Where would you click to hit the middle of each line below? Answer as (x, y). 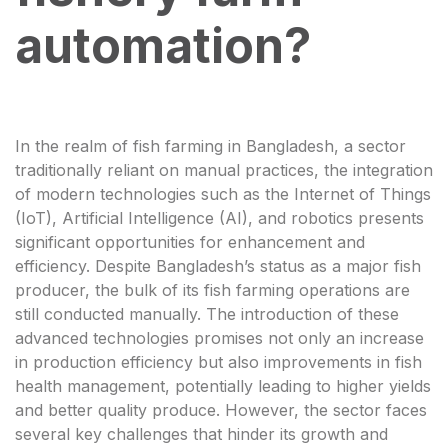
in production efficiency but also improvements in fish (218, 361)
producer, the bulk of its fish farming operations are (212, 289)
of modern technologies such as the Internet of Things (223, 193)
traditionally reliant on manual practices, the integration (224, 169)
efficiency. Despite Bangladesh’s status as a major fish (218, 265)
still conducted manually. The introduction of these (207, 313)
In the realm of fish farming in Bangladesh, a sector (210, 145)
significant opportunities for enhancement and (190, 241)
